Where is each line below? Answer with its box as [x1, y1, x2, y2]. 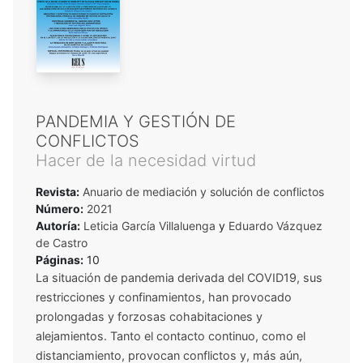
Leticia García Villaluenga [83, 219, 216, 233]
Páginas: [36, 253, 83, 267]
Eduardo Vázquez [228, 219, 322, 233]
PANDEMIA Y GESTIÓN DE [36, 112, 236, 132]
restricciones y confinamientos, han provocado [36, 290, 292, 305]
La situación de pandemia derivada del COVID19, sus [36, 271, 322, 285]
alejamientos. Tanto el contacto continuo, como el [36, 329, 305, 344]
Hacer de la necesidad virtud [36, 151, 256, 171]
